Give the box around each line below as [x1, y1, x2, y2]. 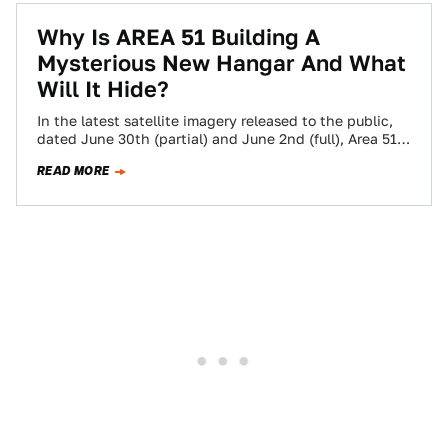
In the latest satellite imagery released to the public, [37, 113, 393, 129]
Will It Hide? [37, 76, 169, 102]
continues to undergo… [37, 149, 195, 165]
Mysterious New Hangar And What [37, 50, 406, 76]
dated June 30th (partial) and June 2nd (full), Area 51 [37, 131, 397, 147]
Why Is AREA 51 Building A [37, 24, 320, 50]
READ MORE [37, 162, 110, 180]
